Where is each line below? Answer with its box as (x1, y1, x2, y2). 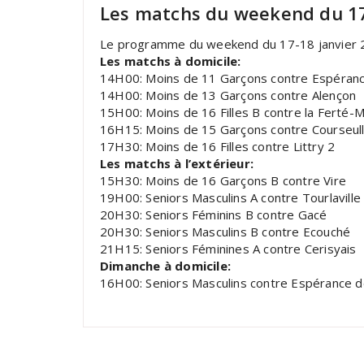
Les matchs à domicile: (100, 53, 241, 69)
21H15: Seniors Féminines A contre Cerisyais (100, 240, 357, 257)
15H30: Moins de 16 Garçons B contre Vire (100, 172, 346, 188)
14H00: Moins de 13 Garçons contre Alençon (100, 87, 357, 103)
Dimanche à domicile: (100, 258, 231, 274)
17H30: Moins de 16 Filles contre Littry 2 (100, 138, 336, 154)
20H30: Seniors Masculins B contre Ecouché (100, 223, 351, 240)
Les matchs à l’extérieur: (100, 155, 253, 171)
